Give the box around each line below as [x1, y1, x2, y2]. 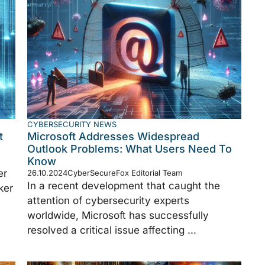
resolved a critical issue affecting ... [27, 224, 196, 236]
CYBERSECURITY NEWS [27, 119, 117, 129]
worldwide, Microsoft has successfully [27, 209, 209, 221]
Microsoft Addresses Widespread [27, 130, 199, 143]
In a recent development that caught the [27, 179, 220, 192]
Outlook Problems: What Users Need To [27, 142, 232, 155]
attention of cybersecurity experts [27, 194, 189, 206]
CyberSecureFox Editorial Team [67, 167, 182, 177]
